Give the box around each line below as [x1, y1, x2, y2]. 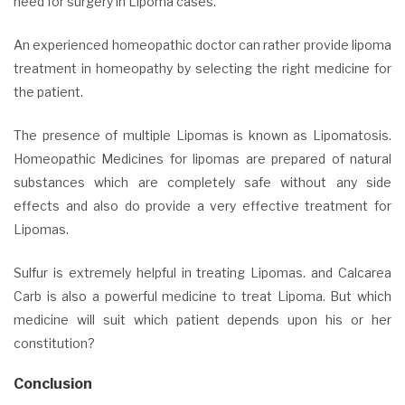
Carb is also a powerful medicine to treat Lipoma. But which [14, 287, 391, 304]
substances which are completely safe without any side [14, 174, 391, 190]
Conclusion [14, 374, 92, 392]
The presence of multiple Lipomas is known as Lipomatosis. [14, 127, 391, 143]
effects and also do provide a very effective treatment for [14, 197, 391, 213]
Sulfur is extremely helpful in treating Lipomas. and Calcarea [14, 264, 391, 280]
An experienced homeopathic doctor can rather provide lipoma [14, 36, 391, 52]
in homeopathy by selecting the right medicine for [81, 60, 391, 76]
